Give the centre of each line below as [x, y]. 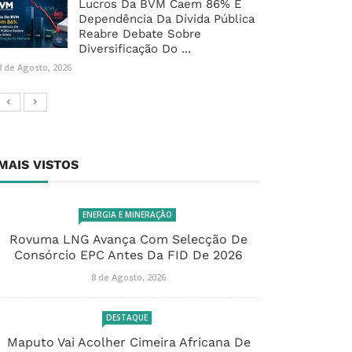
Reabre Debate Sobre [140, 34]
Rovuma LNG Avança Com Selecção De [128, 240]
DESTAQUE [127, 318]
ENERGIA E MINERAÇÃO [127, 215]
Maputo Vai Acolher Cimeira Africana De [128, 343]
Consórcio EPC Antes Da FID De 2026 [128, 255]
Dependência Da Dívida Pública [167, 19]
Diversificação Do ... [135, 49]
